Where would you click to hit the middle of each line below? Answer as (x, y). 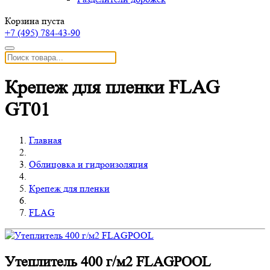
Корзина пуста (35, 21)
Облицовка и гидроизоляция (88, 164)
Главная (45, 140)
